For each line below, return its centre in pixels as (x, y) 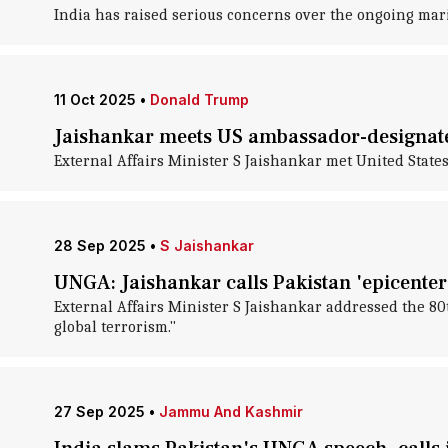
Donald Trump (199, 99)
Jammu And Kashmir (230, 411)
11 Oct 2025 (94, 99)
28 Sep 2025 (99, 245)
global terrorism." (114, 327)
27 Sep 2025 (99, 411)
